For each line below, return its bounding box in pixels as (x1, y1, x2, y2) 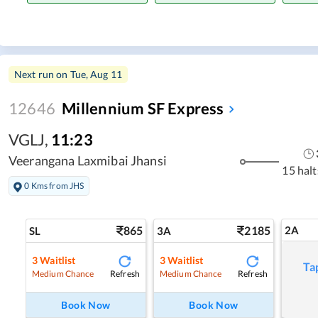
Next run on (14, 68, 70, 81)
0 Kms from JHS (24, 180, 84, 191)
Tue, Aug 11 (70, 68, 123, 81)
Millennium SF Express (62, 99, 224, 119)
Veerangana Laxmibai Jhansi (9, 153, 167, 169)
